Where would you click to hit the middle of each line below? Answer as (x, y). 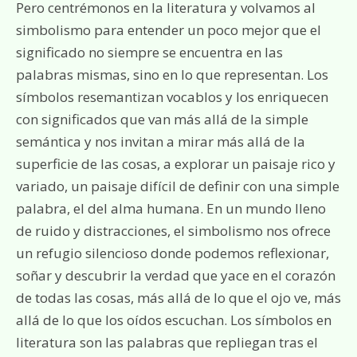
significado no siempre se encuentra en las (149, 52)
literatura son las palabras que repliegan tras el (167, 342)
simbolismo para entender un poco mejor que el (169, 30)
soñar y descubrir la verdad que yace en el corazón (176, 275)
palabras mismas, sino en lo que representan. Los (172, 75)
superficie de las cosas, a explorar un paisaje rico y (176, 164)
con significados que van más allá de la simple (162, 119)
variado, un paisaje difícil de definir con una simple (178, 186)
